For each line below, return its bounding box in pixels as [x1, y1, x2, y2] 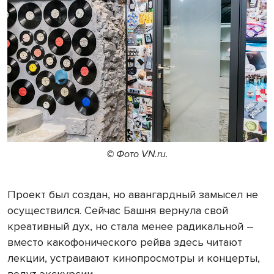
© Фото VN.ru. [106, 148, 168, 161]
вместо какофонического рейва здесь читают [7, 235, 242, 250]
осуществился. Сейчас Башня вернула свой [7, 204, 228, 218]
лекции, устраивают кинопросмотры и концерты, [7, 251, 260, 265]
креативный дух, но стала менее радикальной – [7, 220, 254, 234]
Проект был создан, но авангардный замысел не [7, 188, 258, 202]
